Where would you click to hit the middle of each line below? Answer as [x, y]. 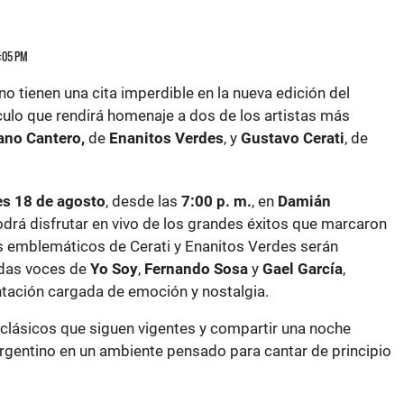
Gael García [303, 269]
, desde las [143, 201]
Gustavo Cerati [291, 138]
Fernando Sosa [196, 269]
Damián [304, 201]
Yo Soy [114, 269]
